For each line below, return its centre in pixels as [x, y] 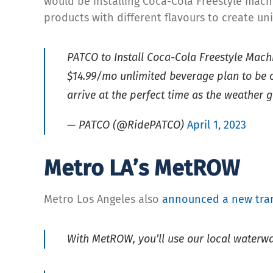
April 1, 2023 [217, 125]
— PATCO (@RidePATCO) [127, 125]
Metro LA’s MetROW [142, 168]
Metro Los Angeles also [103, 199]
